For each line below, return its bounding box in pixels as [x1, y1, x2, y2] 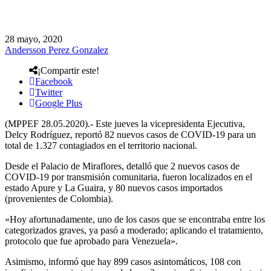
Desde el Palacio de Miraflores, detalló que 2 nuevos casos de [5, 160, 240, 171]
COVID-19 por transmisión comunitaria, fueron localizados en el [5, 171, 252, 182]
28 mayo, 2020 [5, 33, 62, 44]
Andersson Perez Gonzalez [5, 44, 108, 55]
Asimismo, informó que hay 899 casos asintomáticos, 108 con [5, 256, 241, 267]
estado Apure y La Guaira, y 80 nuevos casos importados [5, 182, 223, 193]
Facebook [35, 76, 73, 87]
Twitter [35, 87, 62, 97]
